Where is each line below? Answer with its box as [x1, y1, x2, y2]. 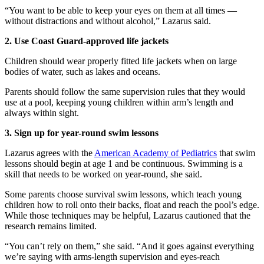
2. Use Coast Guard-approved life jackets [5, 36, 169, 47]
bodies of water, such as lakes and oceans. [5, 67, 160, 77]
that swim [217, 148, 255, 159]
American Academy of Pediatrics [94, 148, 217, 159]
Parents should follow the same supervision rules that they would [5, 87, 245, 97]
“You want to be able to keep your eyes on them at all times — [5, 5, 237, 16]
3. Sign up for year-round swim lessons [5, 128, 159, 138]
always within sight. [5, 108, 79, 118]
